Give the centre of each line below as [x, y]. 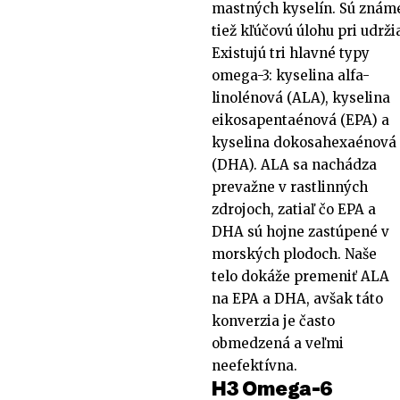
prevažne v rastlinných [290, 187]
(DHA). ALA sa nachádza [294, 164]
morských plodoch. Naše [294, 254]
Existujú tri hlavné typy [291, 53]
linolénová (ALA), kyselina [301, 97]
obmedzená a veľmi [278, 343]
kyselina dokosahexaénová [304, 142]
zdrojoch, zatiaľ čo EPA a [294, 209]
